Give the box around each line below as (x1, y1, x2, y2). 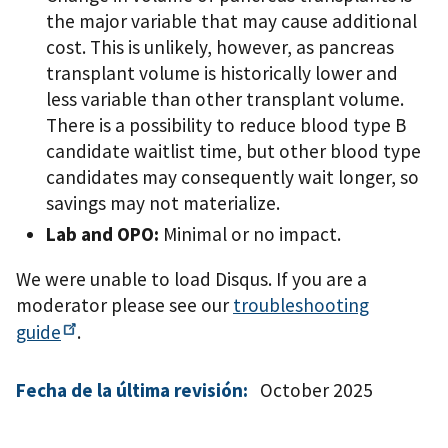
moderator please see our (16, 293, 233, 318)
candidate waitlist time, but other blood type (46, 139, 421, 164)
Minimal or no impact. (159, 222, 341, 246)
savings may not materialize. (46, 191, 280, 216)
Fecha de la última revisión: (16, 378, 248, 403)
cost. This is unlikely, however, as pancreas (46, 35, 394, 60)
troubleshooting (233, 293, 369, 318)
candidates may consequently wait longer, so (46, 165, 419, 190)
